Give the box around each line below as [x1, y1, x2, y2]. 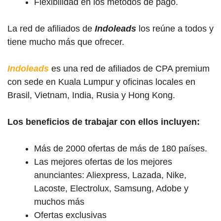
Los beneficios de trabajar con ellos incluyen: [7, 116, 200, 127]
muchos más [34, 196, 84, 207]
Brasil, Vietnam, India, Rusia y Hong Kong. [7, 90, 175, 100]
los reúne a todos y [136, 23, 214, 34]
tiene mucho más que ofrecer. [7, 37, 124, 47]
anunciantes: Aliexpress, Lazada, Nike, [34, 170, 186, 180]
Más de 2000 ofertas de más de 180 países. [34, 143, 207, 153]
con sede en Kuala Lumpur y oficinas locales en [7, 76, 195, 87]
